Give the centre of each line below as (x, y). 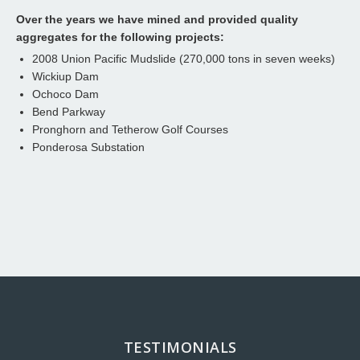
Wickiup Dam (65, 77)
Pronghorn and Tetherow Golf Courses (130, 130)
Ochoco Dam (65, 94)
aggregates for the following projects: (120, 37)
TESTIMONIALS (180, 348)
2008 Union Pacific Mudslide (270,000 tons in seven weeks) (184, 59)
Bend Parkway (69, 112)
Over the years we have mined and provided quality (157, 20)
